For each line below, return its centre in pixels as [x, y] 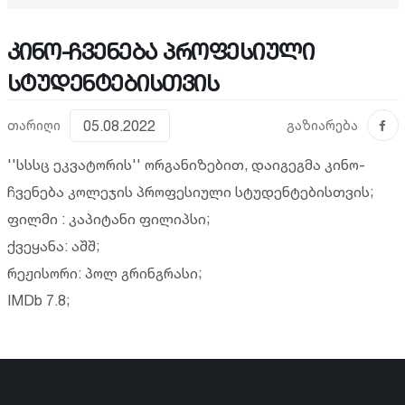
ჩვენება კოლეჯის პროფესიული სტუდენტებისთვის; [190, 192]
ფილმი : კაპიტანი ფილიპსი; [108, 219]
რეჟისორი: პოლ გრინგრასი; [104, 273]
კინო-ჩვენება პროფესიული [160, 52]
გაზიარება [322, 125]
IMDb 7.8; [38, 300]
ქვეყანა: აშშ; [53, 246]
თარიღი [33, 125]
